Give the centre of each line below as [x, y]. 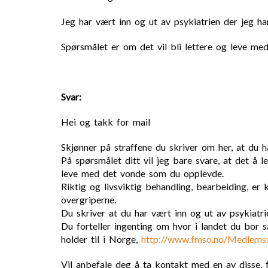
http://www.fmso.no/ [184, 239]
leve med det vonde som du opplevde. [142, 173]
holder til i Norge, [101, 239]
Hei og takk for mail [106, 122]
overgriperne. [89, 200]
